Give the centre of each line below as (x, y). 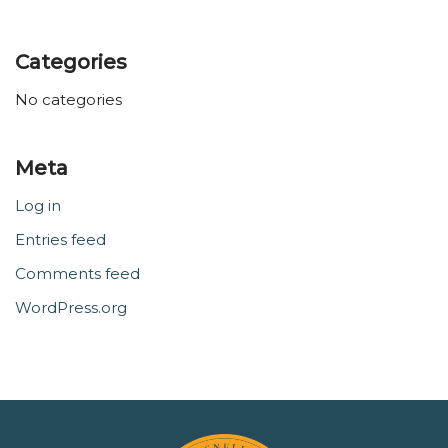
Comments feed (77, 273)
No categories (68, 99)
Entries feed (60, 239)
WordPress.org (71, 307)
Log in (38, 205)
